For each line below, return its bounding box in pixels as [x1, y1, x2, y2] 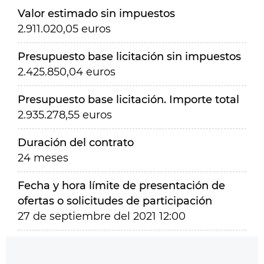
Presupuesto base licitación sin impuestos [18, 50, 241, 63]
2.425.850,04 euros [18, 65, 115, 78]
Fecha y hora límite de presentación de [18, 179, 225, 192]
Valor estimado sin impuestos [18, 7, 175, 20]
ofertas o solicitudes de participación [18, 194, 212, 207]
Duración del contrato [18, 136, 134, 149]
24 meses [18, 151, 68, 164]
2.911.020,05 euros [18, 22, 111, 35]
